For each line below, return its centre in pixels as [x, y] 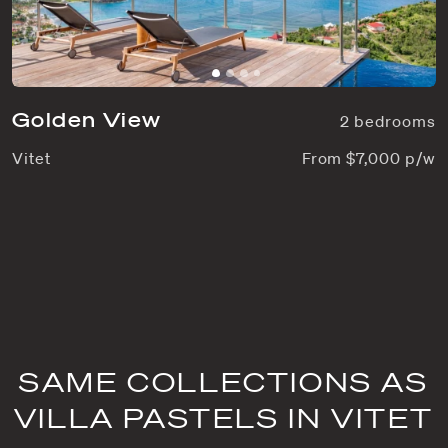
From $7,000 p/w [368, 158]
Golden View [87, 120]
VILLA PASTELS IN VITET [224, 418]
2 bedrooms [388, 121]
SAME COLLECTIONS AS [224, 382]
